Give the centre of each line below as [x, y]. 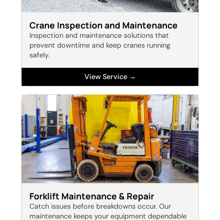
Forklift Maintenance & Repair [92, 196]
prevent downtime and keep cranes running [100, 45]
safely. [39, 55]
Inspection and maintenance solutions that [99, 36]
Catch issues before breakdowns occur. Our [100, 206]
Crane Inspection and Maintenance [103, 25]
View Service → [110, 77]
